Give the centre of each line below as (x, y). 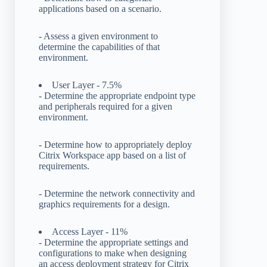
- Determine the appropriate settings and (114, 242)
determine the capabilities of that (99, 46)
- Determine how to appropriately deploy (115, 144)
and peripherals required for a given (105, 106)
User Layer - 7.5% (87, 85)
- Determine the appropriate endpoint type (117, 95)
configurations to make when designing (113, 253)
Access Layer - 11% (90, 231)
